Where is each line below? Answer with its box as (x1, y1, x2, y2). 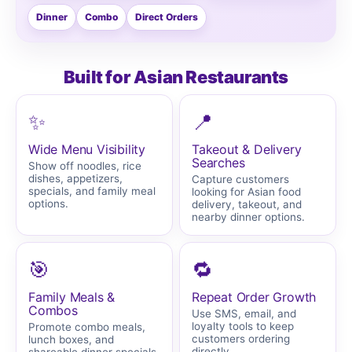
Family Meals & (28, 289, 115, 305)
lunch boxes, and (28, 333, 114, 346)
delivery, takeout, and (192, 198, 302, 211)
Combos (28, 302, 78, 318)
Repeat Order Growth (192, 289, 317, 305)
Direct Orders (135, 11, 198, 23)
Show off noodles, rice (28, 159, 141, 172)
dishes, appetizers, (28, 172, 123, 185)
